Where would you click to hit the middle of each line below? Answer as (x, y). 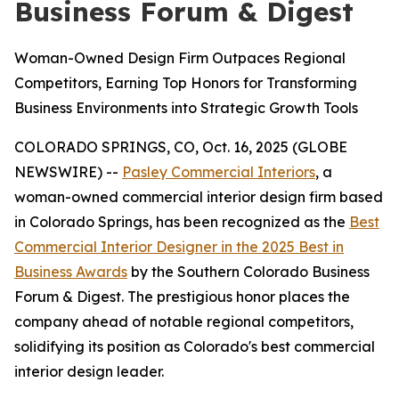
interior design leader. (89, 371)
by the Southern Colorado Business (248, 272)
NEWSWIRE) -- (68, 172)
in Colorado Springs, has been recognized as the (182, 222)
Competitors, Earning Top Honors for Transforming (186, 83)
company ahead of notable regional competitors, (184, 322)
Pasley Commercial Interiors (219, 172)
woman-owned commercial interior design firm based (199, 197)
